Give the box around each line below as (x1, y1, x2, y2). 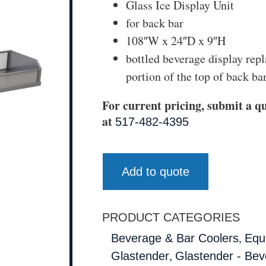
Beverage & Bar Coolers (111, 232, 239, 245)
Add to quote (122, 165, 189, 179)
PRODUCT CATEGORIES (102, 211, 240, 224)
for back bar (126, 14, 183, 31)
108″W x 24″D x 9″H (126, 32, 226, 49)
